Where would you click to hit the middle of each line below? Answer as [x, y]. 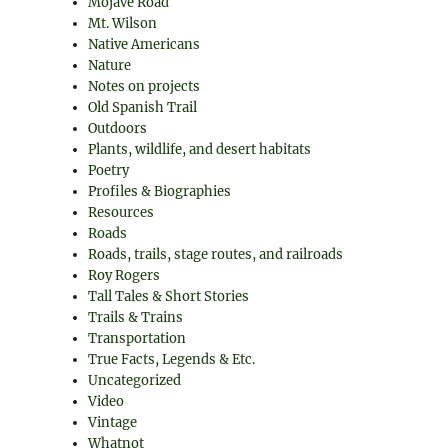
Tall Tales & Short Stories [169, 296]
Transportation [137, 338]
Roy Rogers [124, 275]
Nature [110, 65]
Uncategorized [135, 380]
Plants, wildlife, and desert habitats [200, 149]
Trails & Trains [136, 317]
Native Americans [144, 44]
